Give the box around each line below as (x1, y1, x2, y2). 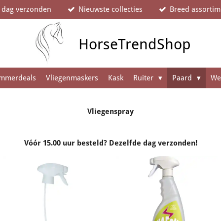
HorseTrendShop (78, 35, 191, 53)
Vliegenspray (87, 107, 134, 116)
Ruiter (133, 73, 155, 82)
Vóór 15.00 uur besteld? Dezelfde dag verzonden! (24, 139, 197, 148)
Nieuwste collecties (78, 4, 143, 14)
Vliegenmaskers (46, 73, 98, 82)
